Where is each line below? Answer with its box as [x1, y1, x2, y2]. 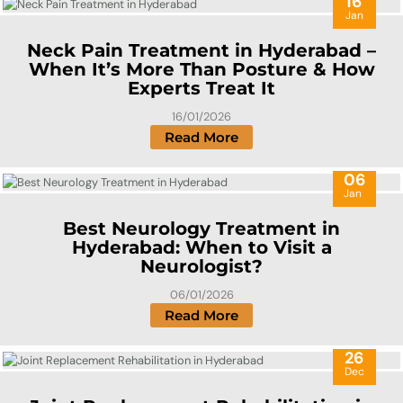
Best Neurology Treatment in [63, 218, 340, 240]
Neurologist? [140, 255, 263, 278]
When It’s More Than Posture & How [28, 58, 375, 81]
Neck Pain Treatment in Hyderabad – [27, 40, 376, 62]
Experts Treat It [128, 77, 275, 100]
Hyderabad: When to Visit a [71, 237, 332, 259]
